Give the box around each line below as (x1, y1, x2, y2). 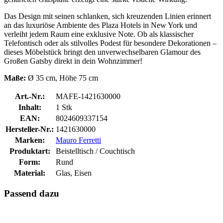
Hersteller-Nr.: (5, 124, 54, 133)
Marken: (14, 135, 45, 144)
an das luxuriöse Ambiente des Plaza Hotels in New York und (4, 20, 197, 29)
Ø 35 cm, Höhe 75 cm (26, 73, 98, 82)
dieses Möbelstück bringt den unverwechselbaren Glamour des (4, 47, 201, 56)
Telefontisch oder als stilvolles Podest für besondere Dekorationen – (4, 38, 217, 47)
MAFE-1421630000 (56, 92, 120, 101)
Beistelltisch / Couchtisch (56, 146, 135, 155)
